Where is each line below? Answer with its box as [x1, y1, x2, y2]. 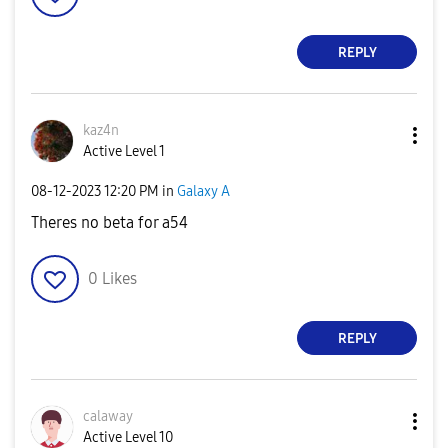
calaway [83, 408, 133, 425]
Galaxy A [177, 182, 230, 200]
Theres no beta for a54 [31, 213, 188, 232]
